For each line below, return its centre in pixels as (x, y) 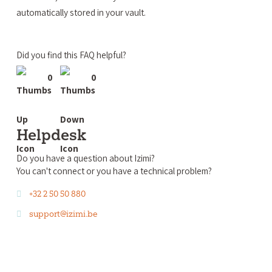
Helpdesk (51, 135)
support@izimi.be (63, 214)
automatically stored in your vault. (81, 12)
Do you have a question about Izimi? (85, 158)
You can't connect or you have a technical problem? (114, 171)
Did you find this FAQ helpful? (71, 55)
